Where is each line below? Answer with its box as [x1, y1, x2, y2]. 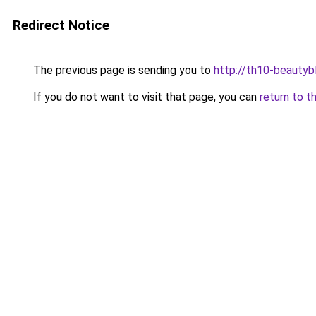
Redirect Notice [13, 17, 109, 33]
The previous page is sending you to [30, 63, 214, 77]
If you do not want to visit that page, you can [30, 90, 260, 104]
